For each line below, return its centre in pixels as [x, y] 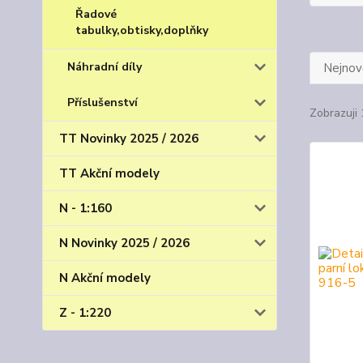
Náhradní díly [105, 67]
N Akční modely [105, 278]
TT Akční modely [109, 173]
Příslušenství [102, 102]
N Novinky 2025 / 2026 [124, 243]
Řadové [96, 14]
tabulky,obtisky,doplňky [142, 30]
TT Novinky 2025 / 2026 [129, 139]
